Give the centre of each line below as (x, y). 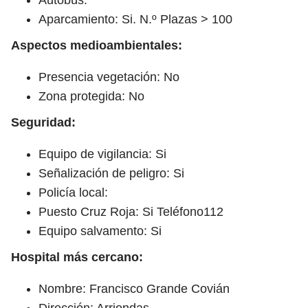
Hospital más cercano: (77, 257)
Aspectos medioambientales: (97, 45)
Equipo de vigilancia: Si (102, 154)
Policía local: (73, 192)
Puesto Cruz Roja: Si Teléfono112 (131, 211)
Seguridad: (43, 122)
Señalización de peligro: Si (111, 173)
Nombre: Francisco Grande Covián (134, 288)
